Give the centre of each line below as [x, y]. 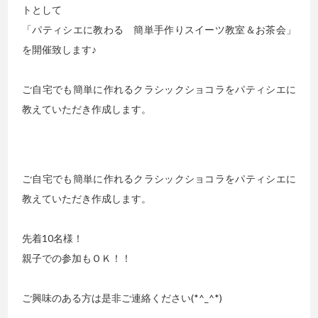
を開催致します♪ [60, 50]
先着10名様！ [53, 238]
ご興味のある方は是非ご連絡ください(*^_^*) [122, 298]
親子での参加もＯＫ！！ [77, 258]
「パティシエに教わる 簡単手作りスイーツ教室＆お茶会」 [159, 30]
